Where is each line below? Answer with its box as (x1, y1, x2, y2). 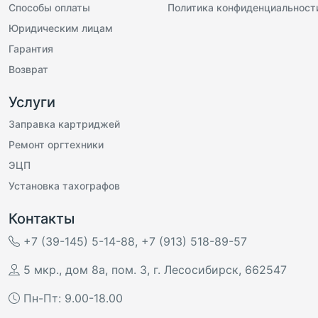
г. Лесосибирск (153, 262, 238, 277)
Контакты (9, 209, 75, 227)
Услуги (9, 93, 55, 111)
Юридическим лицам (9, 21, 113, 34)
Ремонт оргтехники (9, 138, 104, 150)
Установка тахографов (9, 179, 120, 192)
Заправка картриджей (9, 117, 120, 130)
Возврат (9, 62, 48, 75)
